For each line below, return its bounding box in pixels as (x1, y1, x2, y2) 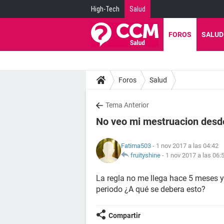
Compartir (108, 211, 140, 219)
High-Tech (91, 5, 119, 13)
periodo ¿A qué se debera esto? (96, 184, 205, 194)
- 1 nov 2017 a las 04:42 (151, 142, 218, 149)
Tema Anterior (105, 101, 149, 109)
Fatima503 (121, 142, 151, 149)
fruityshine (130, 151, 160, 159)
